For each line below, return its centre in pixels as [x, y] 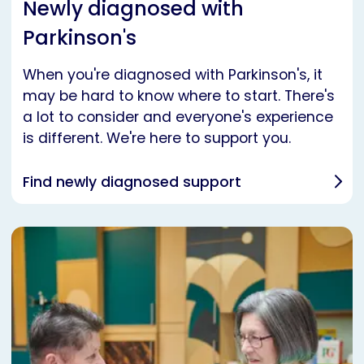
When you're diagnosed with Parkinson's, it [173, 74]
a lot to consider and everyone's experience [178, 117]
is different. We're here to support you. [159, 138]
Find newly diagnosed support [132, 182]
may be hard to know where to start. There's [179, 95]
